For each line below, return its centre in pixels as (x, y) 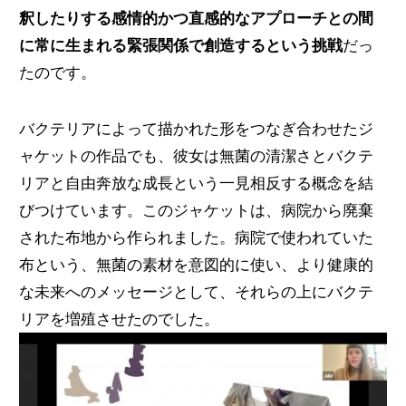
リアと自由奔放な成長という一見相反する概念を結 (196, 183)
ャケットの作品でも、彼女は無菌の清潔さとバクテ (196, 155)
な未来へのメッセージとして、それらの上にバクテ (196, 291)
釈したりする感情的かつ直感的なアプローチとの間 (196, 19)
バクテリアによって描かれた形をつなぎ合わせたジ (196, 128)
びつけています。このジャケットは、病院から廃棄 (196, 210)
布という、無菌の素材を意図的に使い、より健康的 (196, 264)
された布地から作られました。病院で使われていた (196, 237)
